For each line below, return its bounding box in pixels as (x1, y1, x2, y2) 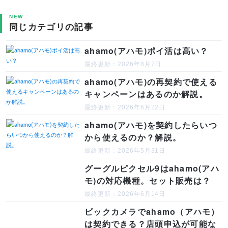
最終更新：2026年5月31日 (84, 147, 166, 155)
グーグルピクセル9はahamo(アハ (84, 162, 220, 175)
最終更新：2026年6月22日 (84, 104, 166, 111)
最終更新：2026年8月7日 (84, 61, 162, 68)
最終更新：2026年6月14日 (84, 190, 166, 198)
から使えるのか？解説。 (84, 131, 182, 144)
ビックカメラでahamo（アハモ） (84, 206, 220, 218)
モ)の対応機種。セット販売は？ (84, 175, 211, 187)
